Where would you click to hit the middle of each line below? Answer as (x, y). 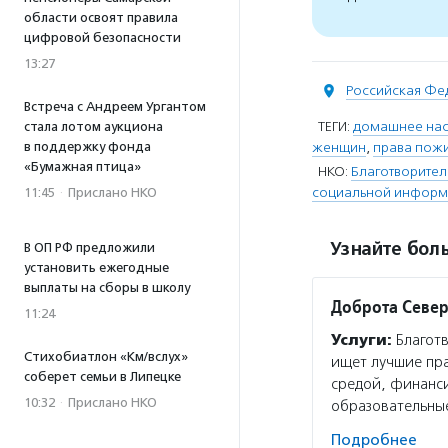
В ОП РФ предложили (89, 247)
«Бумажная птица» (82, 166)
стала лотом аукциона (93, 126)
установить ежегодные (96, 267)
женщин (339, 147)
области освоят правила (101, 17)
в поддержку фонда (87, 146)
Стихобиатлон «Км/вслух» (106, 356)
